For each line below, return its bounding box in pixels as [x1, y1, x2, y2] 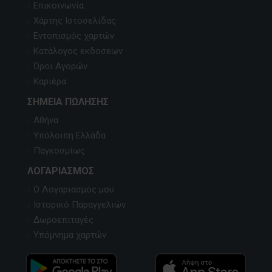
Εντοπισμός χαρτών [33, 30, 114, 42]
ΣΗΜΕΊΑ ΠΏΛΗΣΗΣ [27, 96, 109, 108]
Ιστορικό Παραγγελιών [33, 199, 126, 211]
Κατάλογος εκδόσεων [33, 46, 123, 57]
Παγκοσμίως [33, 145, 85, 157]
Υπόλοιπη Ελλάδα [33, 130, 106, 141]
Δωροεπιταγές [33, 214, 93, 226]
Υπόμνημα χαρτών [33, 229, 106, 241]
